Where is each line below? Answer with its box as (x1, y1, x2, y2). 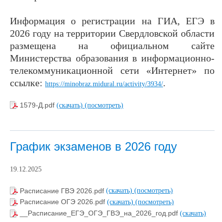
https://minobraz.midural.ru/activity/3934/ (45, 80, 163, 88)
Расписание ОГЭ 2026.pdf (20, 198, 107, 206)
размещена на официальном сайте (10, 40, 215, 51)
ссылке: (10, 77, 45, 88)
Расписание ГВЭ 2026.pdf (20, 186, 106, 195)
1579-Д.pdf (20, 101, 56, 109)
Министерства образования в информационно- (10, 52, 215, 63)
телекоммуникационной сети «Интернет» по (10, 64, 215, 76)
